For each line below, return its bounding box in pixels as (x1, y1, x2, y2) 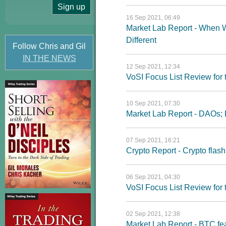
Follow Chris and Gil (13, 42, 86, 50)
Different (126, 36, 156, 44)
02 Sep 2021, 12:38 (126, 210, 180, 217)
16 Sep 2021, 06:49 (126, 14, 180, 21)
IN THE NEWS (22, 54, 76, 63)
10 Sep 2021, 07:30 (126, 100, 180, 107)
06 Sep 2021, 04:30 (126, 174, 180, 181)
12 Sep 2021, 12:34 (126, 63, 180, 70)
